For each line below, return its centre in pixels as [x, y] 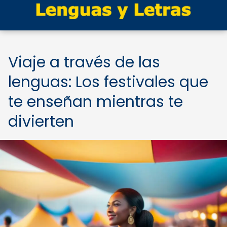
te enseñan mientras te [96, 102]
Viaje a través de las [84, 62]
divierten [41, 122]
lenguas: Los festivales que [108, 82]
